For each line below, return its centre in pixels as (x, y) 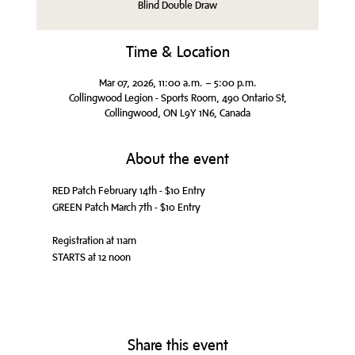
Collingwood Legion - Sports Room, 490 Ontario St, (177, 98)
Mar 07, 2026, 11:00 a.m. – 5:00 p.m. (177, 83)
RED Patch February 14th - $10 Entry (128, 191)
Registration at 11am (94, 240)
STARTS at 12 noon (91, 257)
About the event (177, 160)
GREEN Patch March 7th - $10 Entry (126, 207)
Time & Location (177, 53)
